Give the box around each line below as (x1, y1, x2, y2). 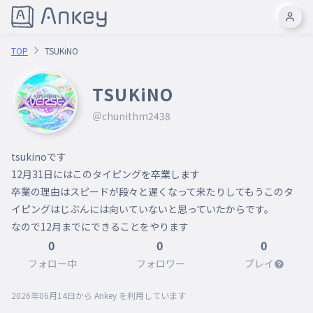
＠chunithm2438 (92, 109, 170, 123)
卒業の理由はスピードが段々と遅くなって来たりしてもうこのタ (11, 184, 293, 198)
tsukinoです (11, 150, 66, 163)
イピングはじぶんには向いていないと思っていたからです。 (11, 202, 274, 216)
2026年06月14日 (11, 289, 75, 301)
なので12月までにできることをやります (11, 219, 189, 233)
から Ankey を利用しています (75, 289, 186, 301)
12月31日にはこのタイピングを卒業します (11, 167, 200, 181)
